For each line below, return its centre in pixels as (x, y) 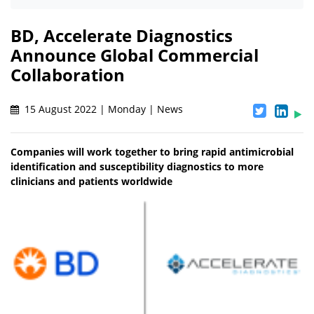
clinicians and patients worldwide (91, 182)
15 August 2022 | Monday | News (102, 109)
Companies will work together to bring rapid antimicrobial (152, 152)
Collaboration (68, 75)
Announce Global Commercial (135, 55)
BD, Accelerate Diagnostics (122, 36)
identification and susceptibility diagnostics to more (137, 167)
